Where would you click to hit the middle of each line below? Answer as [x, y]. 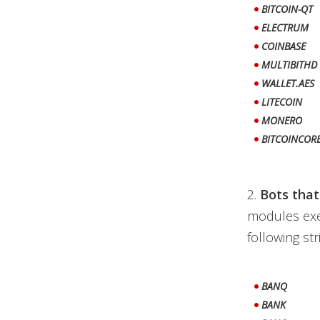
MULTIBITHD [289, 65]
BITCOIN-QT [287, 9]
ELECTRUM [285, 27]
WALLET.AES [287, 83]
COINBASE [283, 46]
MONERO [281, 120]
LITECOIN [281, 102]
